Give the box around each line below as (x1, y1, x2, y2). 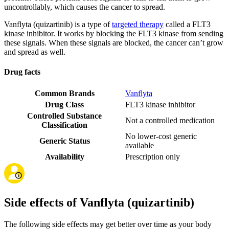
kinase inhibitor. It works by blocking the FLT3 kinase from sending (4, 29, 223, 38)
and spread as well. (4, 47, 65, 56)
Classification (41, 121, 87, 130)
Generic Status (39, 136, 90, 146)
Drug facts (4, 67, 40, 76)
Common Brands (34, 89, 95, 98)
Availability (44, 152, 84, 162)
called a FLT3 (164, 19, 211, 29)
